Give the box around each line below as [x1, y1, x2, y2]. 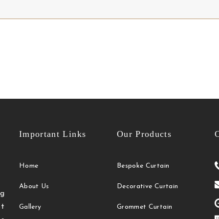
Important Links [19, 129, 87, 139]
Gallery [19, 203, 42, 211]
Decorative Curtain [116, 183, 178, 191]
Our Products [116, 129, 172, 139]
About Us [19, 183, 49, 191]
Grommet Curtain [116, 203, 173, 211]
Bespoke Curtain [116, 162, 170, 170]
